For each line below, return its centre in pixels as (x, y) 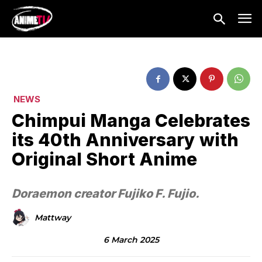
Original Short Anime (104, 159)
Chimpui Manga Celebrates (131, 121)
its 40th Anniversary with (125, 140)
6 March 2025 (131, 239)
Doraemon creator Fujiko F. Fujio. (106, 194)
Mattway (53, 218)
